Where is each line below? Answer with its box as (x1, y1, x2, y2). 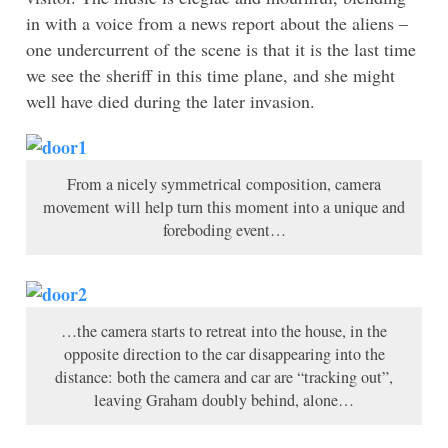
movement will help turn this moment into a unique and (43, 195, 405, 218)
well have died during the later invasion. (26, 88, 315, 113)
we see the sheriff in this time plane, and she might (26, 62, 395, 87)
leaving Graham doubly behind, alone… (94, 388, 354, 411)
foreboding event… (162, 218, 286, 241)
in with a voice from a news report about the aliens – (26, 10, 408, 35)
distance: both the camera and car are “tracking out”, (55, 365, 393, 388)
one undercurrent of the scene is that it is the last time (26, 36, 416, 61)
